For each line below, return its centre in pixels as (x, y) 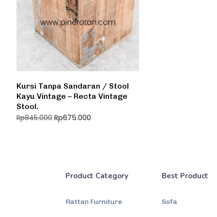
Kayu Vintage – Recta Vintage (72, 96)
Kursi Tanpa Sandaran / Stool (73, 86)
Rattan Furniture (94, 201)
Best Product (185, 176)
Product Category (97, 176)
